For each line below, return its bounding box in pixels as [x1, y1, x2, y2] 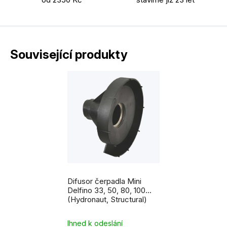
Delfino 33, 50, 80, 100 [67, 185, 145, 195]
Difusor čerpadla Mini [67, 176, 141, 186]
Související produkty [10, 47, 128, 62]
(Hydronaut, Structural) [67, 195, 147, 204]
